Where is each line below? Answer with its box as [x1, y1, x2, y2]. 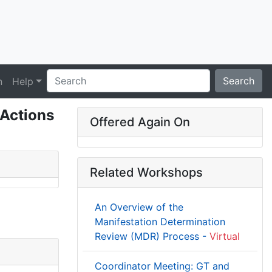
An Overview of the [95, 201, 183, 213]
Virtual [209, 230, 240, 242]
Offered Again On [90, 115, 190, 129]
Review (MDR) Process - [95, 230, 209, 242]
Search [223, 75, 254, 87]
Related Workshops [90, 165, 203, 180]
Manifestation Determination [95, 216, 225, 228]
